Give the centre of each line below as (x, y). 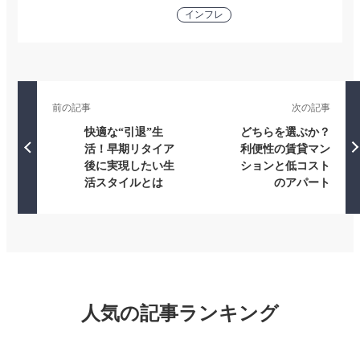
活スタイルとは (124, 183)
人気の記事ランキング (180, 313)
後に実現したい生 (130, 166)
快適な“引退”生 (124, 132)
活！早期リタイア (130, 149)
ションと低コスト (286, 166)
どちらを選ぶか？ (286, 132)
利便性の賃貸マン (286, 149)
